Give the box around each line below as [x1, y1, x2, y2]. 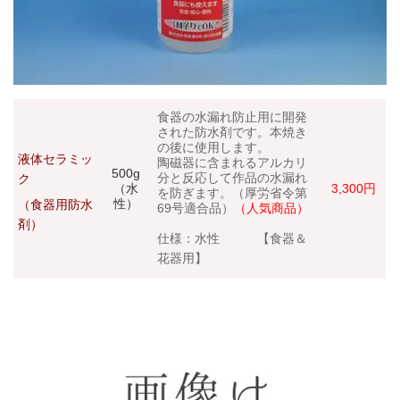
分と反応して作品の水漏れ [157, 170, 308, 185]
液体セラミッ [18, 151, 94, 166]
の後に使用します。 [157, 139, 271, 154]
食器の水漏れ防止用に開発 [157, 109, 308, 124]
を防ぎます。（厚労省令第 [157, 185, 308, 200]
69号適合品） [157, 200, 235, 215]
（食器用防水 [18, 196, 94, 212]
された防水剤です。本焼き [157, 124, 308, 139]
